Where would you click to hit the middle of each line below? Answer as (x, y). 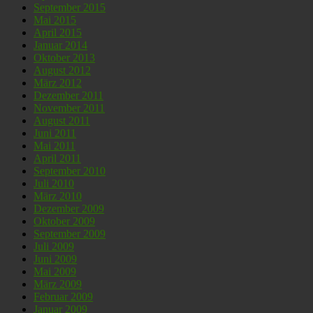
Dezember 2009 (69, 209)
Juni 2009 (55, 259)
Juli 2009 (54, 247)
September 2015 (70, 8)
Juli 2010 (54, 184)
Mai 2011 (54, 146)
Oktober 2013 (64, 58)
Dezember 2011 (68, 96)
